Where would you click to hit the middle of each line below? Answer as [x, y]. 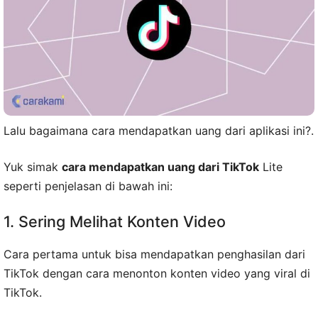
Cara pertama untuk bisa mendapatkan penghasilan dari [154, 254]
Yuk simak [33, 166]
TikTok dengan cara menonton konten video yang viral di [157, 273]
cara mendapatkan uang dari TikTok [160, 166]
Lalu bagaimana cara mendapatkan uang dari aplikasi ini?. [159, 130]
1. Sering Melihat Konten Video [115, 221]
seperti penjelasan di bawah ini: [88, 186]
